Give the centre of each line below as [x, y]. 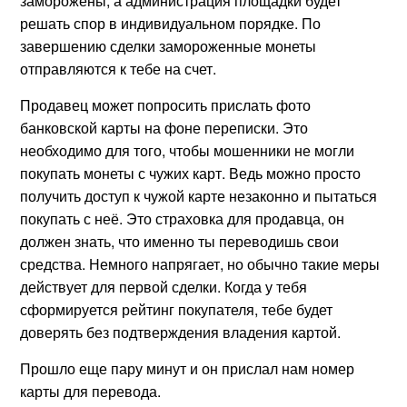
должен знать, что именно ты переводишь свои [180, 241]
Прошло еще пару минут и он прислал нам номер [188, 368]
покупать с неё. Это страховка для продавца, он [183, 218]
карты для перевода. [91, 391]
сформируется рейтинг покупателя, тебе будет [177, 309]
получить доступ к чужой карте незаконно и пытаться [199, 195]
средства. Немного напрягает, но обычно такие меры [200, 263]
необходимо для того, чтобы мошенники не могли [188, 150]
